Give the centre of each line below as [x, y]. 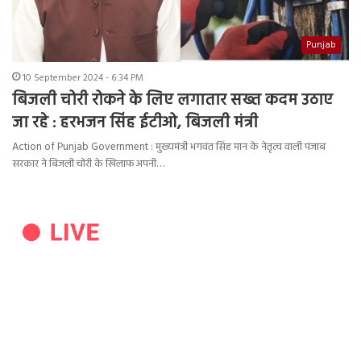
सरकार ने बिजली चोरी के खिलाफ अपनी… [88, 164]
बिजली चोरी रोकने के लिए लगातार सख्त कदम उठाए [172, 101]
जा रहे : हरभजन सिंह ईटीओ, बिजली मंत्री [135, 124]
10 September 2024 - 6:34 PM [83, 79]
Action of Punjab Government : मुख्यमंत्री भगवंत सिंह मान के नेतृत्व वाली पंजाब [169, 147]
